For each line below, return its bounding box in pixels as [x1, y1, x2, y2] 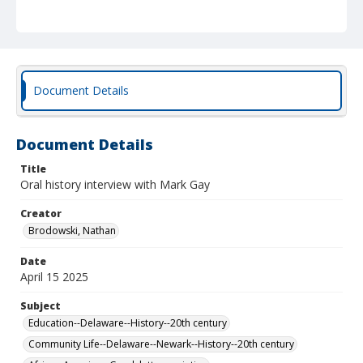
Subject [20, 299, 61, 313]
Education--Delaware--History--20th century [28, 316, 227, 330]
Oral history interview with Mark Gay [20, 177, 210, 192]
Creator [20, 207, 62, 220]
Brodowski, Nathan [28, 224, 116, 237]
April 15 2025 [20, 269, 88, 284]
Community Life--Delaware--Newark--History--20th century [28, 337, 294, 351]
